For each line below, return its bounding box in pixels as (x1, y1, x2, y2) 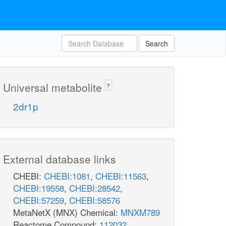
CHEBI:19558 (13, 182, 64, 195)
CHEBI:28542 (69, 182, 120, 195)
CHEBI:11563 (95, 169, 146, 183)
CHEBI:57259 (13, 194, 64, 207)
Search (145, 38, 168, 48)
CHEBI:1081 (44, 169, 90, 183)
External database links (3, 151, 116, 167)
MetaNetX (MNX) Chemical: (13, 206, 121, 219)
